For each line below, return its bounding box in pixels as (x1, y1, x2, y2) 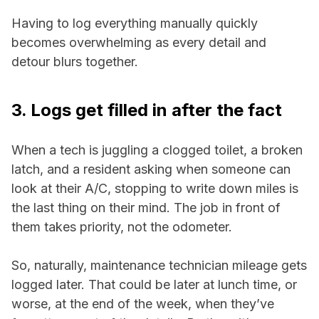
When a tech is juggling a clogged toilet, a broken (11, 142, 303, 157)
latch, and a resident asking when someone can (11, 162, 291, 177)
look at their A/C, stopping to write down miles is (11, 181, 298, 196)
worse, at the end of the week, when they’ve (11, 296, 274, 311)
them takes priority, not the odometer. (11, 219, 232, 234)
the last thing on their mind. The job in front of (11, 200, 281, 215)
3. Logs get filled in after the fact (11, 100, 282, 120)
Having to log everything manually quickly (11, 16, 258, 31)
